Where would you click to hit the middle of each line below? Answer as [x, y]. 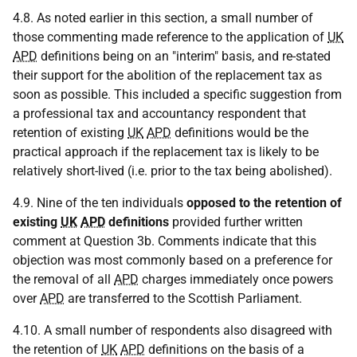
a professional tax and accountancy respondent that [159, 114]
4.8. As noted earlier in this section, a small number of [163, 18]
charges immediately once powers [236, 279]
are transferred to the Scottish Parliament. [183, 298]
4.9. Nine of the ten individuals [100, 203]
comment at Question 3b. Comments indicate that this [165, 241]
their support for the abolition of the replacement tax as [167, 75]
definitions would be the [240, 133]
